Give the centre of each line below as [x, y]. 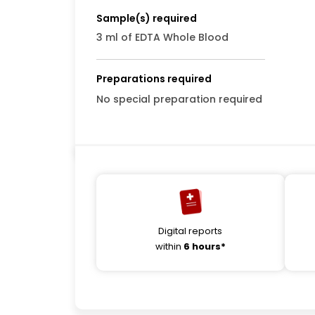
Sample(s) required [147, 18]
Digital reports [191, 231]
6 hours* [204, 246]
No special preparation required [179, 99]
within [169, 246]
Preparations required [154, 79]
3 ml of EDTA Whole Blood [162, 37]
